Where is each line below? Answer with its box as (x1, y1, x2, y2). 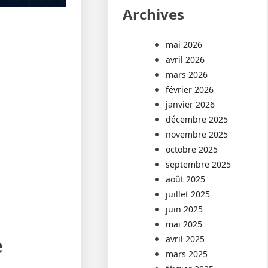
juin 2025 (166, 203, 203, 215)
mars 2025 (166, 248, 208, 260)
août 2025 (166, 173, 206, 185)
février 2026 (166, 83, 214, 95)
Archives (123, 4, 185, 24)
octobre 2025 (166, 143, 218, 155)
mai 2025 (166, 218, 203, 230)
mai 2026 (166, 38, 203, 50)
